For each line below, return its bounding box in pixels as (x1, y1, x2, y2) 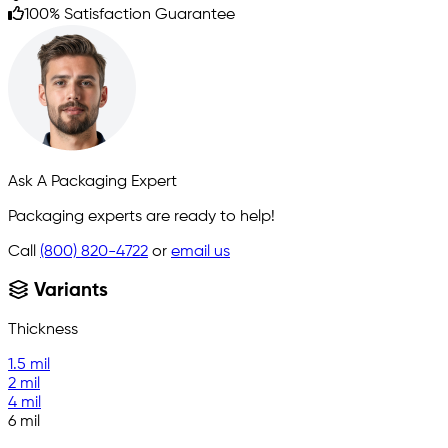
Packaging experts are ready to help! (8, 208, 275, 225)
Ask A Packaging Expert (8, 173, 177, 190)
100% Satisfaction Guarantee (24, 6, 235, 23)
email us (171, 243, 230, 260)
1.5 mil (8, 357, 50, 374)
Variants (29, 282, 109, 301)
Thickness (8, 322, 78, 339)
